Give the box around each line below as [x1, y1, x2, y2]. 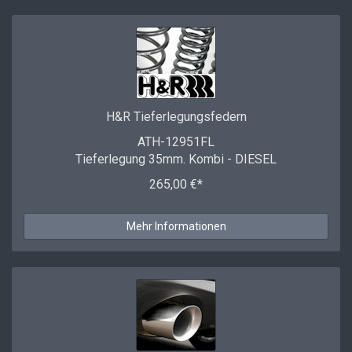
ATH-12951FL [137, 134, 214, 149]
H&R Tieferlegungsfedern [105, 109, 247, 124]
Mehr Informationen [126, 220, 226, 233]
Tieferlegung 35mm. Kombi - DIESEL [75, 152, 277, 167]
